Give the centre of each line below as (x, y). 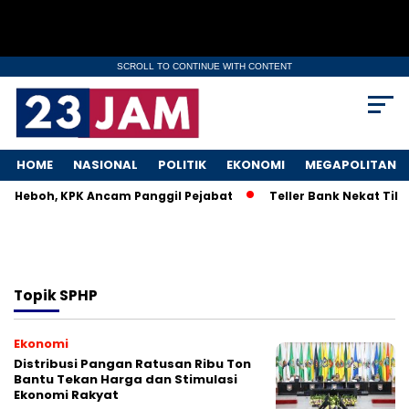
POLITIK (182, 165)
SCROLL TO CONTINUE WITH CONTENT (204, 66)
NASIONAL (105, 165)
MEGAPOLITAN (351, 165)
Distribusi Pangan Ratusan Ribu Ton (132, 364)
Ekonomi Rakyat (66, 395)
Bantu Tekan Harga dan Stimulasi (126, 380)
